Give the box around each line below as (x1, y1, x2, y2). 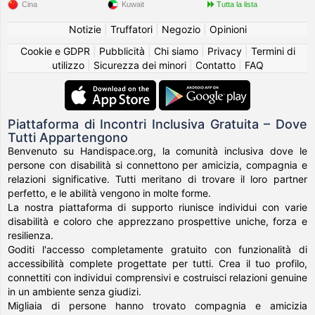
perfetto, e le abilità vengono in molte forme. (8, 187, 212, 199)
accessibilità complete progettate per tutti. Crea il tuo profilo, (8, 257, 307, 269)
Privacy (207, 45, 242, 57)
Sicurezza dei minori (93, 59, 186, 71)
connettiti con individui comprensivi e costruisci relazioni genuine (8, 271, 307, 283)
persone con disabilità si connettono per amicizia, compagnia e (8, 159, 307, 171)
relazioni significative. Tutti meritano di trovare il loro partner (8, 173, 307, 185)
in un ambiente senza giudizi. (8, 285, 142, 297)
